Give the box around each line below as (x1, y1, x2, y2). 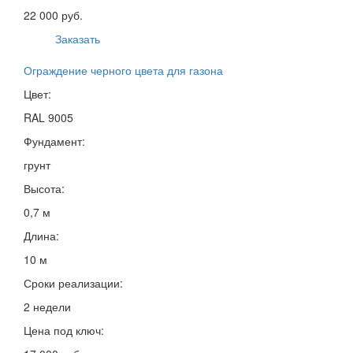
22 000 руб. (24, 6, 83, 23)
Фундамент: (24, 132, 85, 149)
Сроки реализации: (24, 274, 123, 291)
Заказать (55, 30, 100, 46)
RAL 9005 (24, 109, 73, 125)
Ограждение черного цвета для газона (24, 61, 223, 78)
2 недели (24, 298, 71, 314)
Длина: (24, 227, 59, 243)
